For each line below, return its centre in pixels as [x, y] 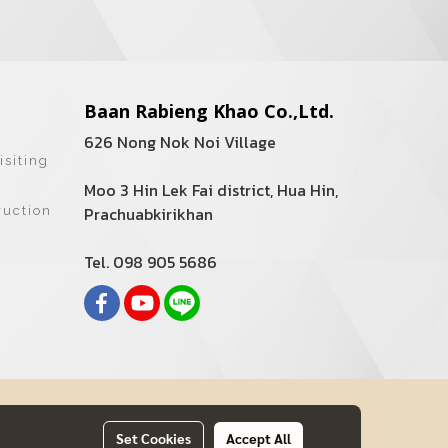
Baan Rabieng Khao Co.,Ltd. [208, 111]
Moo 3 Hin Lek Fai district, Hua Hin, [210, 190]
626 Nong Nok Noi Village [179, 142]
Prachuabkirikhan [148, 214]
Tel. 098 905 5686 [150, 262]
